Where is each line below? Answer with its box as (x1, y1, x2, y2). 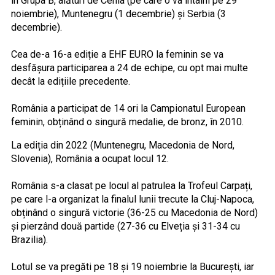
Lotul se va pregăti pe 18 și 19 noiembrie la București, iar (10, 260, 254, 273)
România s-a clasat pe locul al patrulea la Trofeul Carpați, (10, 179, 252, 192)
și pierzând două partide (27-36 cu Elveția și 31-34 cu (10, 220, 240, 232)
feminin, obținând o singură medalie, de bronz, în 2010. (10, 115, 244, 128)
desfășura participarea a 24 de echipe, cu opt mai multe (10, 61, 248, 74)
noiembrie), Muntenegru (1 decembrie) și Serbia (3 (10, 7, 226, 20)
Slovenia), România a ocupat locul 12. (10, 152, 169, 165)
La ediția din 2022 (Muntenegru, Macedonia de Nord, (10, 139, 234, 151)
